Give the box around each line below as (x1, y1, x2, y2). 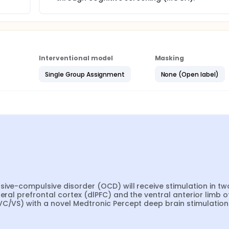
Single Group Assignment (45, 70, 125, 79)
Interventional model (39, 54, 113, 62)
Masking (154, 54, 185, 62)
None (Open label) (161, 70, 219, 79)
